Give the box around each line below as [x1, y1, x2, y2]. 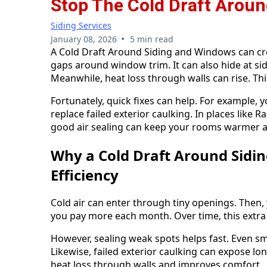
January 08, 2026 [51, 33, 117, 45]
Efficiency [51, 164, 119, 185]
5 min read [129, 33, 173, 45]
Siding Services [51, 19, 111, 31]
